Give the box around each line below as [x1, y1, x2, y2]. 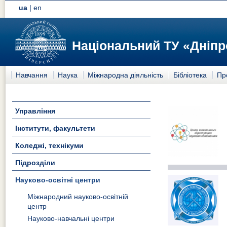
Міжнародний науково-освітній [27, 193, 129, 201]
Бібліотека [173, 70, 207, 79]
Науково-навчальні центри [27, 214, 115, 223]
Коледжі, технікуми [15, 141, 84, 149]
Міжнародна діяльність [88, 70, 163, 79]
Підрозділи [15, 158, 55, 167]
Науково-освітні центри [15, 175, 100, 184]
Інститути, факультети [15, 124, 95, 132]
